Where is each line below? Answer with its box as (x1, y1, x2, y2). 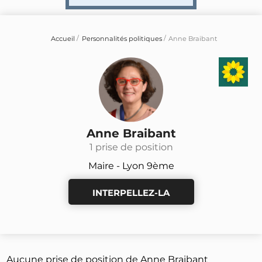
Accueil (51, 35, 75, 43)
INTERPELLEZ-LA (92, 187, 170, 198)
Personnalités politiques (81, 35, 162, 43)
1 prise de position (89, 141, 173, 153)
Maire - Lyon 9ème (88, 160, 174, 171)
